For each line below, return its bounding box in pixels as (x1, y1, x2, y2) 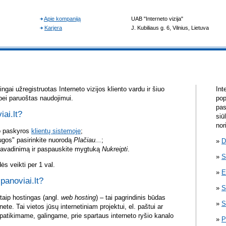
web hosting (61, 194, 96, 202)
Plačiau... (74, 136, 101, 144)
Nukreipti (102, 145, 128, 153)
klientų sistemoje (31, 127, 81, 135)
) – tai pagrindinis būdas (96, 194, 165, 202)
